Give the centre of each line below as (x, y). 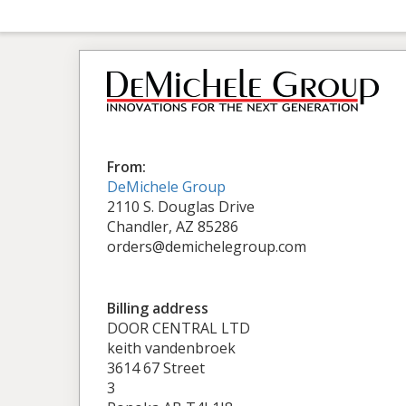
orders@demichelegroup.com (207, 246)
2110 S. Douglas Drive (181, 206)
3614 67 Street (156, 367)
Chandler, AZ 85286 (173, 226)
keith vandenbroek (171, 348)
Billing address (158, 308)
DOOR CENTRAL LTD (179, 328)
